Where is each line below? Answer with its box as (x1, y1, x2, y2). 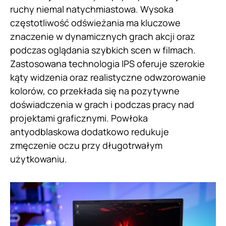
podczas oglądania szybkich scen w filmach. (10, 44, 196, 56)
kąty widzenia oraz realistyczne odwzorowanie (10, 71, 206, 84)
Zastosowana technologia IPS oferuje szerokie (10, 58, 205, 70)
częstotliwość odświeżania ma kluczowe (10, 17, 181, 29)
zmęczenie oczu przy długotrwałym (10, 139, 162, 152)
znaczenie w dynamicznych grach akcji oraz (10, 30, 195, 43)
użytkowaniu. (10, 153, 67, 165)
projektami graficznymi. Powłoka (10, 112, 148, 125)
